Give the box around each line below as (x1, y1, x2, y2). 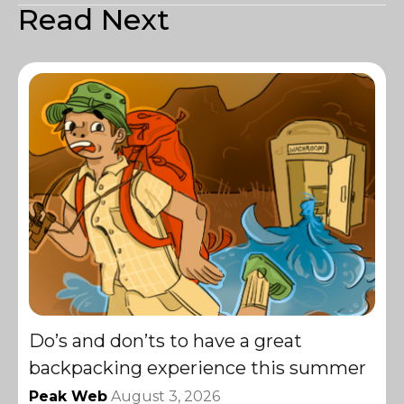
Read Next (18, 2, 170, 38)
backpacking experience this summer (29, 357, 366, 380)
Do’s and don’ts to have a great (29, 330, 302, 353)
